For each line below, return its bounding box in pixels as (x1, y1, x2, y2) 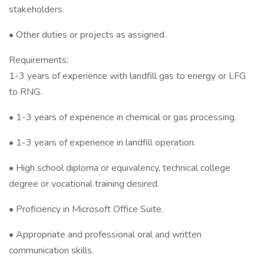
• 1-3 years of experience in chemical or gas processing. (9, 111, 236, 124)
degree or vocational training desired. (9, 177, 159, 190)
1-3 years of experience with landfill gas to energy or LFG (9, 70, 246, 82)
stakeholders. (9, 3, 64, 16)
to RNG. (9, 85, 42, 98)
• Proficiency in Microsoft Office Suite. (9, 203, 163, 216)
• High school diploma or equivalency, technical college (9, 161, 230, 174)
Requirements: (9, 54, 68, 67)
